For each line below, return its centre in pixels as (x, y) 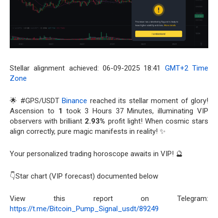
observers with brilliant (47, 121)
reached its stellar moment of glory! (148, 101)
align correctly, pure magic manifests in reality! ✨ (88, 132)
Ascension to (34, 111)
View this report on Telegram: (109, 199)
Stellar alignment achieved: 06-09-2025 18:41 (87, 68)
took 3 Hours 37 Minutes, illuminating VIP (136, 111)
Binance (75, 101)
